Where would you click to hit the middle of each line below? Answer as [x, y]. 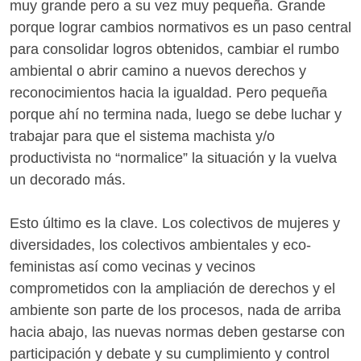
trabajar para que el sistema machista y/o [142, 136]
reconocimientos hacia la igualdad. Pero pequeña [168, 92]
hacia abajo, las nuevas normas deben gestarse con [177, 332]
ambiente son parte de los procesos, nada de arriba [175, 310]
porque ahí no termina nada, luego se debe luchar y [176, 114]
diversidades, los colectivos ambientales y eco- [160, 245]
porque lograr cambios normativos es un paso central [180, 27]
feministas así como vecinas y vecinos [133, 266]
